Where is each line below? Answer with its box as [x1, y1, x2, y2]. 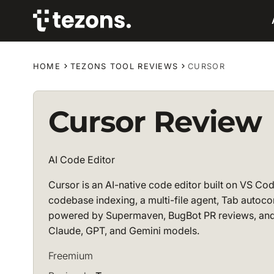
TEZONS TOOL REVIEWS [70, 61, 179, 71]
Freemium [48, 250, 93, 262]
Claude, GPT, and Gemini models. [48, 224, 199, 237]
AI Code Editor [48, 154, 115, 166]
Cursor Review [48, 104, 262, 140]
